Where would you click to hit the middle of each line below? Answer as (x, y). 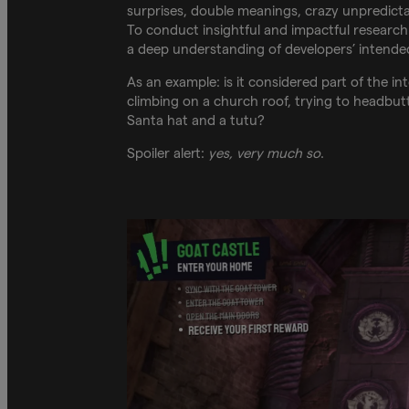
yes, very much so (264, 152)
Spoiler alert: (167, 152)
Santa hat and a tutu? (195, 120)
